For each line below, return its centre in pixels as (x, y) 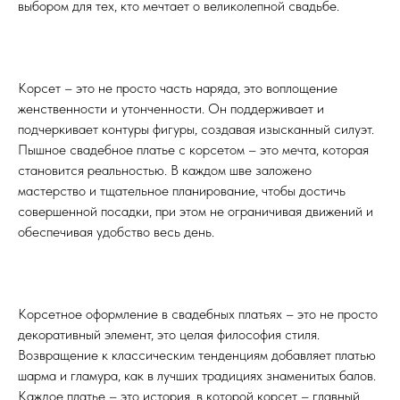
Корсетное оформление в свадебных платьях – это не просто (198, 314)
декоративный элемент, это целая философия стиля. (169, 335)
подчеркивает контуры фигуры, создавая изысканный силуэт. (196, 129)
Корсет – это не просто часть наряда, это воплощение (178, 88)
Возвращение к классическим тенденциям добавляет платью (197, 355)
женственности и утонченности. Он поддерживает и (171, 109)
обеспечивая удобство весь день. (116, 232)
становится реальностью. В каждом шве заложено (165, 171)
